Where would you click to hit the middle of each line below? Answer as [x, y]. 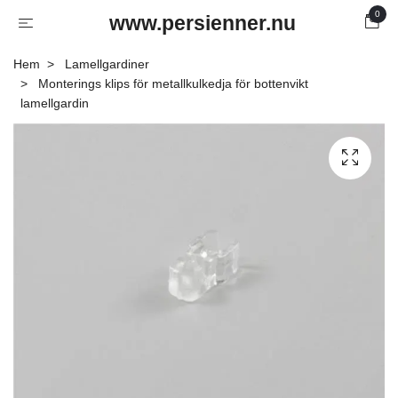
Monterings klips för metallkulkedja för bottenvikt [171, 84]
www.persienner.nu [203, 23]
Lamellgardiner [107, 64]
